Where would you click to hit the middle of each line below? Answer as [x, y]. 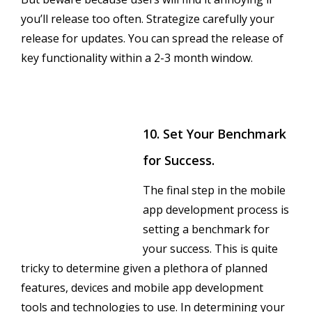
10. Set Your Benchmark [214, 133]
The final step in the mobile [214, 190]
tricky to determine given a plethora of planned [144, 268]
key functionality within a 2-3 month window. [137, 57]
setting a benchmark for [206, 229]
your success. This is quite [210, 248]
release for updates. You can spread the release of [152, 38]
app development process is [216, 209]
